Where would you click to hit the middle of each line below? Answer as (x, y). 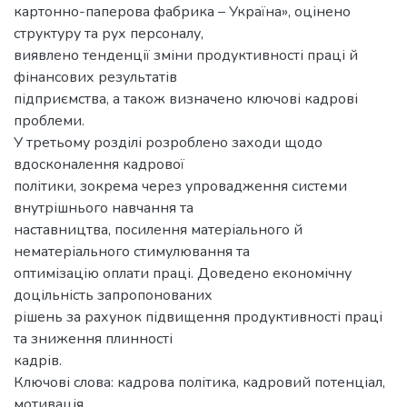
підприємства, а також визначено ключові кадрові (186, 99)
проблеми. (49, 120)
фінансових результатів (95, 77)
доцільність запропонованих (113, 295)
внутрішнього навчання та (104, 208)
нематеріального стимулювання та (132, 251)
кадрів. (38, 360)
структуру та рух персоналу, (109, 33)
